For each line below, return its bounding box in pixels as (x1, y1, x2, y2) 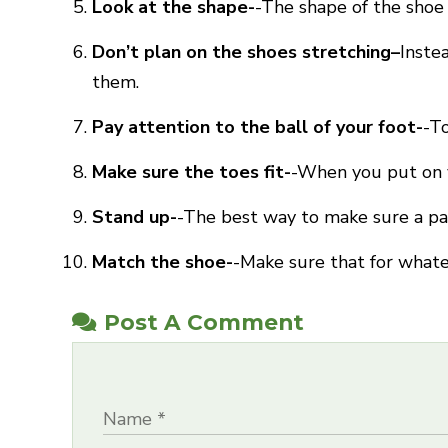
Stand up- (92, 205, 177, 229)
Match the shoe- (92, 250, 233, 274)
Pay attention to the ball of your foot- (92, 115, 423, 139)
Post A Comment (104, 309, 304, 335)
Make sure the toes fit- (92, 160, 291, 184)
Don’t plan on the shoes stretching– (92, 40, 400, 64)
